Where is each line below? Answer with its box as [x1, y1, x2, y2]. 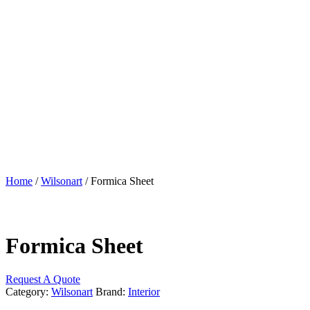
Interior [128, 285, 160, 298]
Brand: [95, 285, 128, 298]
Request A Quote [6, 273, 80, 285]
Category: [6, 285, 51, 298]
